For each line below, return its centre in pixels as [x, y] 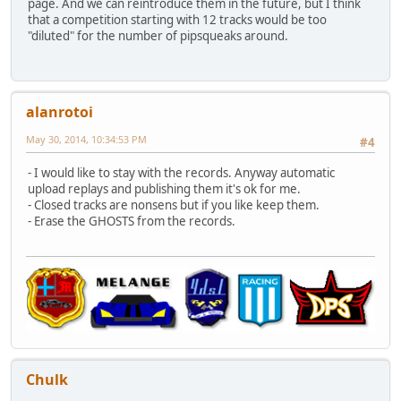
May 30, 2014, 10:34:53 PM [86, 139]
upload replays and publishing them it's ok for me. [164, 189]
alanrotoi [60, 111]
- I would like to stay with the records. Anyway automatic [181, 173]
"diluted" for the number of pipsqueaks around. [158, 35]
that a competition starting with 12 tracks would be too [177, 19]
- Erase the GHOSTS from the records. [132, 222]
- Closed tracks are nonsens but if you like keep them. [174, 205]
